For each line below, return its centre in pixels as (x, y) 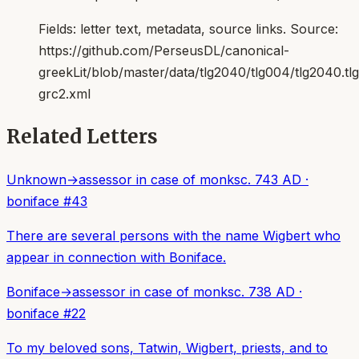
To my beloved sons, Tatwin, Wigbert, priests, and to (167, 348)
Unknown (36, 180)
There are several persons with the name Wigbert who (173, 236)
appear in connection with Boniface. (116, 258)
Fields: (59, 29)
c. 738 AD (264, 292)
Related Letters (82, 137)
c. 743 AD (271, 180)
